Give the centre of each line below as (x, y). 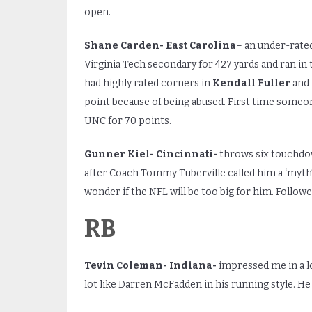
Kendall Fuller (251, 83)
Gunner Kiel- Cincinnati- (151, 154)
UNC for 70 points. (127, 120)
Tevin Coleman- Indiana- (150, 266)
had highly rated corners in (148, 83)
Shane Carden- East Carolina (160, 45)
